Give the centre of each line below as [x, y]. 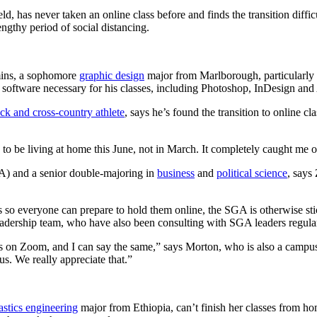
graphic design [112, 76]
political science [252, 173]
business [176, 173]
